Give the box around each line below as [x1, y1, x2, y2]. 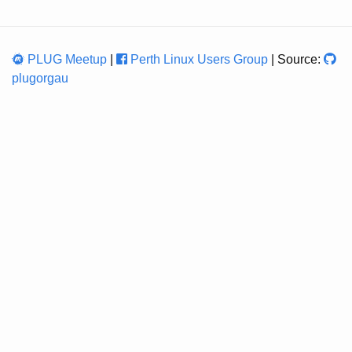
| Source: [271, 53, 324, 66]
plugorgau [12, 71, 68, 85]
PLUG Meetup [27, 53, 107, 66]
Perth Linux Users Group [130, 53, 268, 66]
